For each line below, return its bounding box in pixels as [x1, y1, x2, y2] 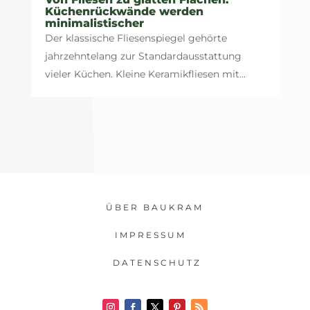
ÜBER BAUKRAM [106, 201, 204, 212]
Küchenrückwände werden [44, 4, 203, 18]
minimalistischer [44, 16, 144, 30]
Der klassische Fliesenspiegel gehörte [44, 31, 227, 44]
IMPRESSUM [115, 229, 187, 240]
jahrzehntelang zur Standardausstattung [44, 49, 241, 62]
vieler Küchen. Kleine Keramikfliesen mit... [44, 67, 246, 80]
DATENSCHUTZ [112, 257, 201, 268]
